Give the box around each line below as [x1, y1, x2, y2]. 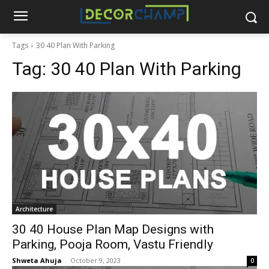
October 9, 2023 [70, 256, 121, 265]
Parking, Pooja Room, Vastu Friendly [12, 237, 213, 252]
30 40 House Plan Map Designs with [12, 222, 214, 237]
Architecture [16, 205, 53, 213]
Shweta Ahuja [12, 256, 62, 265]
